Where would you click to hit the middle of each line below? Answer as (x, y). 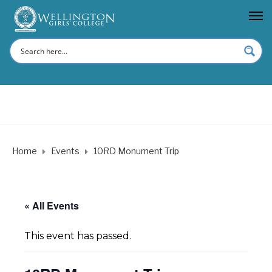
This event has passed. (78, 236)
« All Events (52, 205)
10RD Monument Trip (136, 151)
